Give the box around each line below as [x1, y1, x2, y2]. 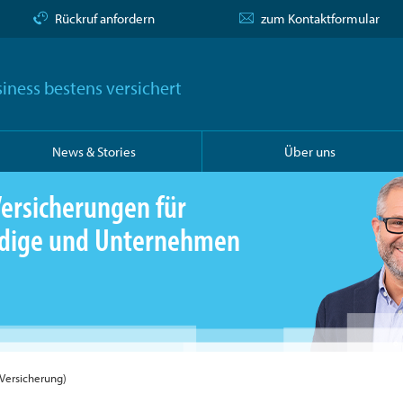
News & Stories [51, 142, 136, 160]
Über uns [283, 142, 336, 160]
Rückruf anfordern [54, 10, 155, 27]
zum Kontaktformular [261, 10, 380, 27]
